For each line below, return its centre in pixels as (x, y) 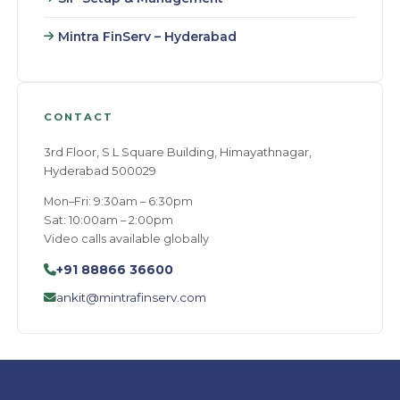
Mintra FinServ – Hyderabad (147, 36)
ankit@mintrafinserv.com (131, 297)
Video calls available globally (126, 238)
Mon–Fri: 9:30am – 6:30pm (118, 201)
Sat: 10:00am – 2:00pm (108, 220)
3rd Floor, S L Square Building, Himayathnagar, (177, 152)
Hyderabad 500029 (100, 171)
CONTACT (78, 117)
